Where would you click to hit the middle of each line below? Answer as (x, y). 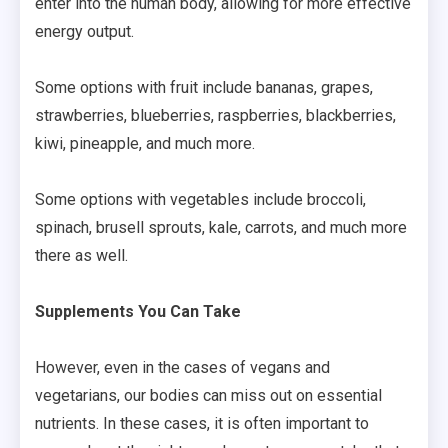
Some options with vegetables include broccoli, (200, 199)
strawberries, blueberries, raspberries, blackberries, (215, 115)
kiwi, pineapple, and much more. (145, 143)
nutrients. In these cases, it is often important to (202, 423)
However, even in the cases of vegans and (182, 367)
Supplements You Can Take (138, 311)
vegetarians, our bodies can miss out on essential (208, 395)
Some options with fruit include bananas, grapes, (204, 87)
